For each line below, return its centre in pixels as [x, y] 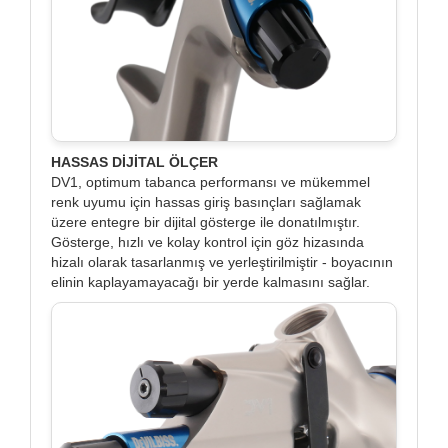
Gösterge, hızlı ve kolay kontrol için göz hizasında [207, 242]
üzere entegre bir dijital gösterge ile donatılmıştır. [205, 222]
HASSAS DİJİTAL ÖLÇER [134, 162]
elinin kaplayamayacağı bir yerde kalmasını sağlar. [210, 282]
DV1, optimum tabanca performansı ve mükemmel [210, 182]
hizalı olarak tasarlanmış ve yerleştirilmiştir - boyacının [222, 262]
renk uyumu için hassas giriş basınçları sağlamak [206, 202]
